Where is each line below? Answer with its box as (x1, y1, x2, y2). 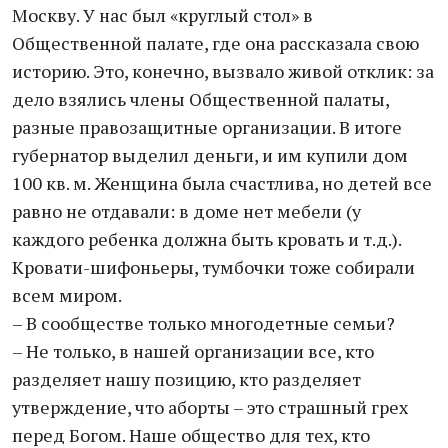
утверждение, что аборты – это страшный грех (12, 395, 408, 419)
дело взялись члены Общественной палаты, (12, 87, 389, 111)
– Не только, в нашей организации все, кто (12, 339, 374, 363)
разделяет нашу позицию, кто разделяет (12, 367, 361, 391)
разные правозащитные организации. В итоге (12, 115, 402, 139)
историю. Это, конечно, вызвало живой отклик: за (12, 59, 434, 83)
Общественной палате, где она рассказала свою (12, 31, 419, 55)
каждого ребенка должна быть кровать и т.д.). (12, 227, 401, 251)
